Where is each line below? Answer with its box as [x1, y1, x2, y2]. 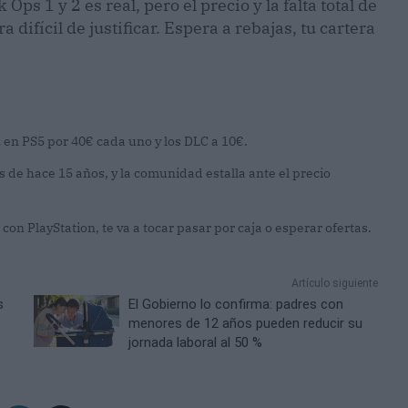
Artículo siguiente [291, 276, 378, 290]
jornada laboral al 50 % [128, 333, 263, 351]
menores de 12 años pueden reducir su [128, 314, 363, 331]
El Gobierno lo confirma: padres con [128, 295, 344, 312]
